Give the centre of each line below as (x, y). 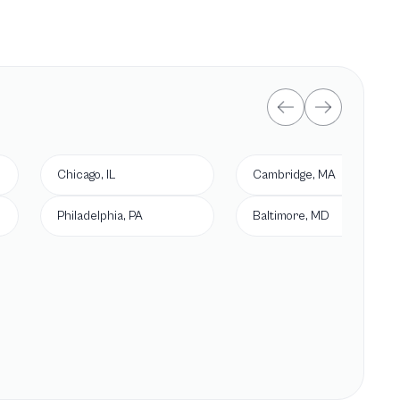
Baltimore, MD (291, 216)
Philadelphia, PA (100, 216)
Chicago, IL (86, 175)
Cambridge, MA (294, 175)
